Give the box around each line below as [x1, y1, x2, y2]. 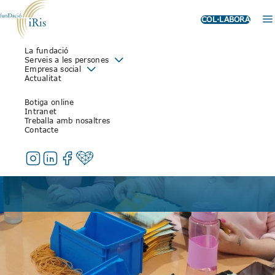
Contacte [25, 125, 59, 135]
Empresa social [25, 64, 81, 74]
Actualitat [25, 74, 61, 83]
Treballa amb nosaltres [25, 116, 110, 126]
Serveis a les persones [25, 55, 109, 65]
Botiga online [25, 98, 74, 107]
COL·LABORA [201, 14, 250, 24]
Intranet [25, 107, 57, 117]
